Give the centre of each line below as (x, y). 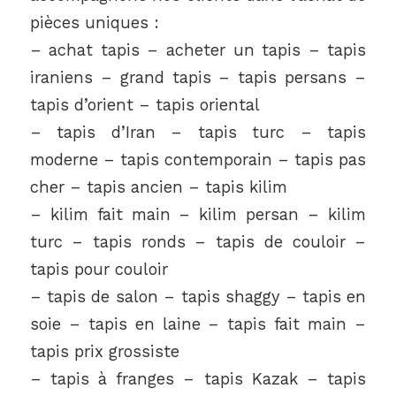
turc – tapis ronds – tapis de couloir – (198, 242)
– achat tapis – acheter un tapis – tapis (198, 50)
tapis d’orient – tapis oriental (145, 105)
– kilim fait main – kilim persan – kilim (198, 215)
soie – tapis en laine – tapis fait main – (198, 324)
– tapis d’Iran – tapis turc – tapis (198, 133)
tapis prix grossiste (104, 352)
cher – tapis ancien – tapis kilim (158, 187)
